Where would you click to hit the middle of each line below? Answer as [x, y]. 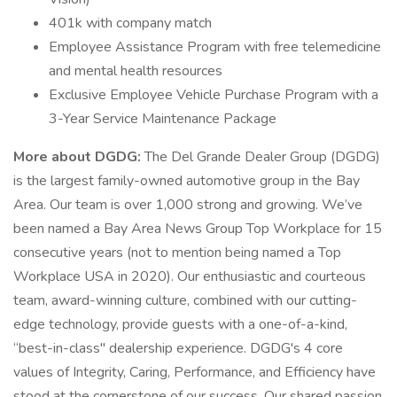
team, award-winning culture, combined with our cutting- [185, 300]
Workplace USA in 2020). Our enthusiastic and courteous [190, 276]
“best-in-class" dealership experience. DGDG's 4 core [178, 348]
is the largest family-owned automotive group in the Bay [187, 181]
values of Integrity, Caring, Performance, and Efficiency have [195, 372]
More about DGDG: [77, 157]
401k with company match [130, 23]
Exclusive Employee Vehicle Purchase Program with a [214, 95]
